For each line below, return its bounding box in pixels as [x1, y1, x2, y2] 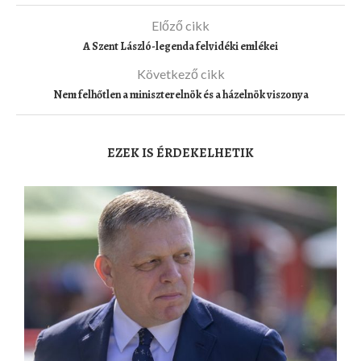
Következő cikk [136, 66, 225, 82]
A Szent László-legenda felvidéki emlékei [83, 39, 278, 55]
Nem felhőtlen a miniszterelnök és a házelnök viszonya [52, 87, 309, 103]
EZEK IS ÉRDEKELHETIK [107, 144, 254, 163]
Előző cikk [151, 18, 210, 34]
